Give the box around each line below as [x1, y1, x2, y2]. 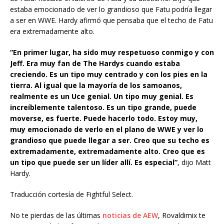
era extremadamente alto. [10, 26, 94, 36]
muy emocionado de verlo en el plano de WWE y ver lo [10, 124, 203, 134]
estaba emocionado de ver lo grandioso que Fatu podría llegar [10, 4, 212, 14]
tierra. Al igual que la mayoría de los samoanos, [10, 80, 182, 90]
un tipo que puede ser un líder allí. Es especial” [10, 157, 177, 167]
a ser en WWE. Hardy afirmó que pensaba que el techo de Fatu [10, 15, 213, 25]
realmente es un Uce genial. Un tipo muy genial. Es [10, 91, 193, 101]
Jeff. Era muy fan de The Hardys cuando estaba [10, 58, 180, 68]
